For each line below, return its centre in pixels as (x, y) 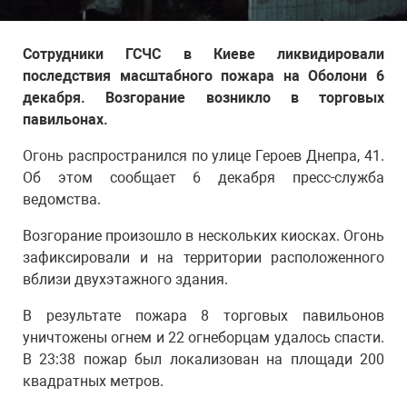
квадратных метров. (93, 381)
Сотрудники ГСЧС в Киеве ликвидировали (203, 54)
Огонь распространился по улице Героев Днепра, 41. (203, 156)
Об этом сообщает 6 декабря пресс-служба (203, 178)
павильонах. (65, 119)
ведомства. (62, 199)
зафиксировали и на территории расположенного (203, 258)
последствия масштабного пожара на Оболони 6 (203, 76)
